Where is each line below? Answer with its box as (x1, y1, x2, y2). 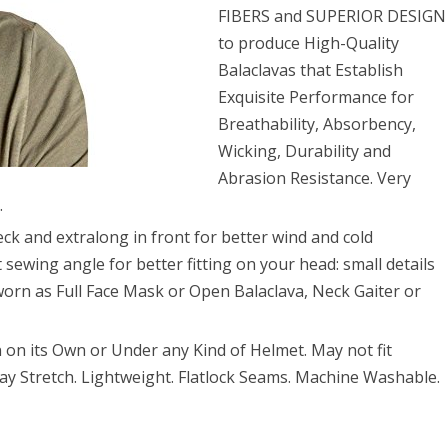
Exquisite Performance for (218, 86, 415, 108)
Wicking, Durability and (218, 140, 392, 162)
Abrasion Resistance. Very (218, 167, 412, 189)
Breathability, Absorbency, (218, 113, 417, 135)
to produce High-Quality (218, 32, 400, 54)
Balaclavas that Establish (218, 59, 404, 81)
